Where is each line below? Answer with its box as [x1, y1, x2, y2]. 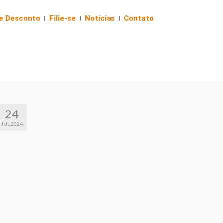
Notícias [85, 14, 115, 23]
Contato [124, 14, 154, 23]
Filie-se [49, 14, 76, 23]
